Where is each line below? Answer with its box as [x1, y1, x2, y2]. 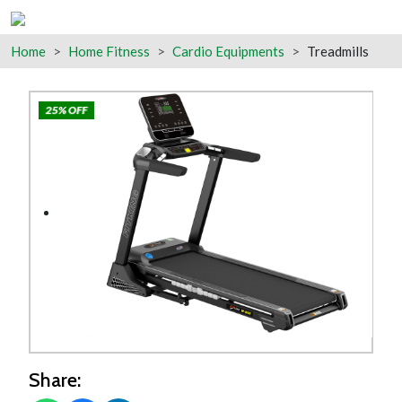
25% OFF [44, 102, 88, 117]
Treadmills [307, 43, 369, 59]
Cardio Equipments [172, 43, 284, 59]
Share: [29, 367, 81, 391]
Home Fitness [68, 43, 150, 59]
